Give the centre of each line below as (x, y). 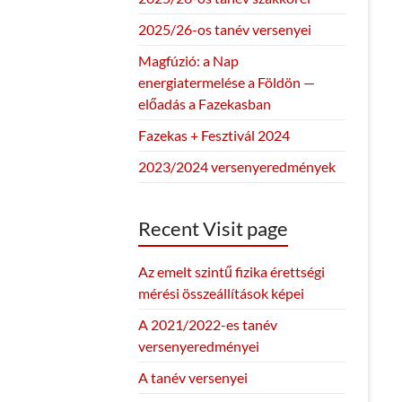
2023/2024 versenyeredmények (236, 166)
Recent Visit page (213, 228)
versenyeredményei (198, 345)
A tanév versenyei (192, 377)
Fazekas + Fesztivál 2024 (214, 135)
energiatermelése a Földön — (226, 82)
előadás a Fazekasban (204, 103)
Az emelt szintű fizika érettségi (231, 271)
